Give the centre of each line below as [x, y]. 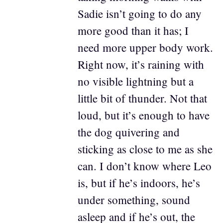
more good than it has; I [133, 30]
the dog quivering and [128, 132]
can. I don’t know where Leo [144, 166]
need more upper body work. [145, 47]
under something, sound [134, 200]
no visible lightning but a [135, 81]
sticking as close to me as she [145, 149]
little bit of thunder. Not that [142, 98]
